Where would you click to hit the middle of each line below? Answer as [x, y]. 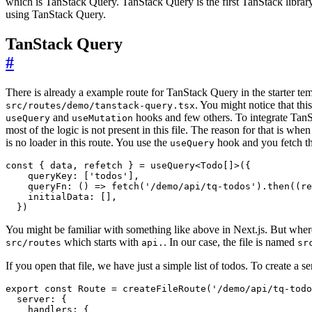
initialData [58, 197]
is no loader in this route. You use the [88, 143]
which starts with [101, 242]
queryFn [47, 187]
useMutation [102, 118]
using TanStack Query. [56, 15]
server [33, 299]
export [22, 289]
